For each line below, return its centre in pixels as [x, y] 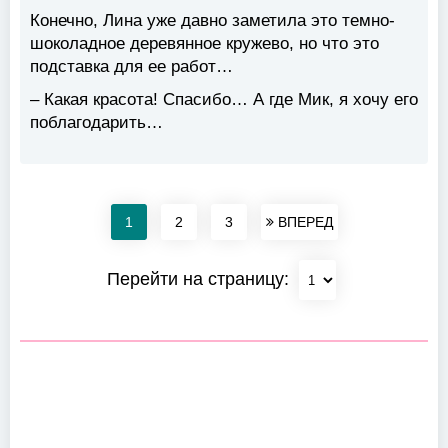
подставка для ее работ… [131, 67]
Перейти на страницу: [200, 278]
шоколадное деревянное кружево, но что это [204, 44]
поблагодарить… [96, 123]
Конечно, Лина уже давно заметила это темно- [212, 21]
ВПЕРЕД [303, 222]
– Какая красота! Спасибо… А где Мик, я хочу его [224, 100]
